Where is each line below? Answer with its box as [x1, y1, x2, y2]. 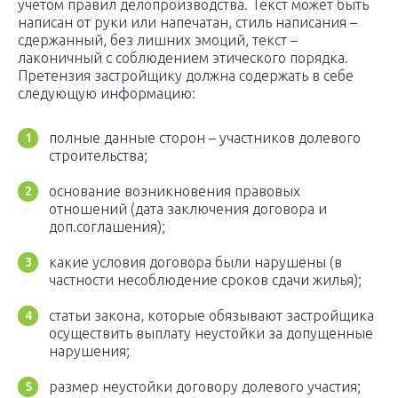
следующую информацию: [18, 85, 199, 102]
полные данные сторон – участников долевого [49, 130, 361, 147]
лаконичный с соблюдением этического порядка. [18, 50, 348, 67]
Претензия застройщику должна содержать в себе [18, 68, 354, 84]
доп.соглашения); [49, 219, 165, 235]
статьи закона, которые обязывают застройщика [49, 307, 374, 324]
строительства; [49, 147, 147, 164]
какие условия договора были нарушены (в [49, 254, 342, 271]
